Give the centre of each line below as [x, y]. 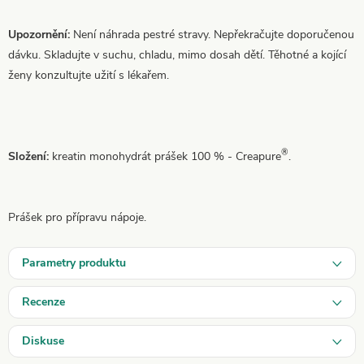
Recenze [43, 301]
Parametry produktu [74, 262]
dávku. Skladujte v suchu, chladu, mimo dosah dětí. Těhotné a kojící [177, 54]
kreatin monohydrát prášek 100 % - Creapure [167, 156]
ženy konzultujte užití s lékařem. [89, 75]
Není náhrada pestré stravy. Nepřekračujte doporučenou [214, 34]
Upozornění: [41, 34]
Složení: [30, 156]
